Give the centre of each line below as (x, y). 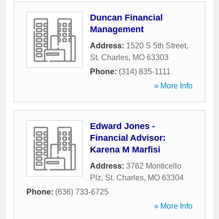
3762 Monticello (154, 166)
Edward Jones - (122, 126)
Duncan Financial (126, 18)
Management (117, 29)
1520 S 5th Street (156, 46)
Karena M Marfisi (125, 150)
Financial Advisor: (128, 138)
